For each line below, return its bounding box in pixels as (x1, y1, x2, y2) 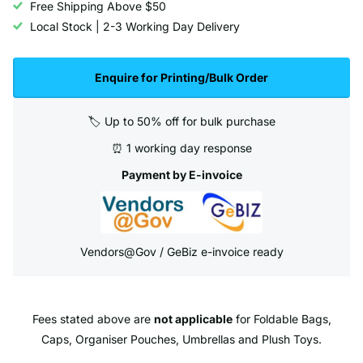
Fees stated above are (32, 311, 154, 326)
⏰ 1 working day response (111, 140, 252, 155)
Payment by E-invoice (121, 167, 242, 181)
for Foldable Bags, (232, 311, 331, 326)
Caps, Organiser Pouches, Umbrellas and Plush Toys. (41, 331, 322, 346)
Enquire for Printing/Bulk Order (95, 70, 268, 84)
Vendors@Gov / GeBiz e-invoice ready (79, 244, 284, 258)
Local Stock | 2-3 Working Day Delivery (30, 19, 240, 33)
